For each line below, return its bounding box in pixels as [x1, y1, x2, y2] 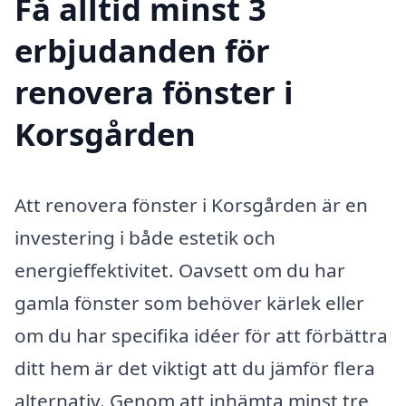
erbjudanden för [14, 29, 270, 72]
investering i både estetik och [14, 225, 275, 251]
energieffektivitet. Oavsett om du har [14, 257, 345, 284]
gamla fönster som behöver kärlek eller [14, 290, 364, 316]
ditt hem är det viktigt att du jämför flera [14, 355, 375, 382]
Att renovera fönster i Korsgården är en [14, 192, 368, 218]
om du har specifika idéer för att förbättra [14, 323, 388, 349]
